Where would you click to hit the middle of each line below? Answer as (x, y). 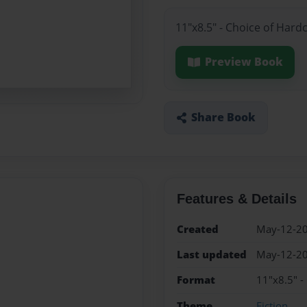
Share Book (223, 118)
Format (196, 280)
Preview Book (244, 62)
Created (197, 229)
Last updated (211, 254)
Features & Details (236, 198)
